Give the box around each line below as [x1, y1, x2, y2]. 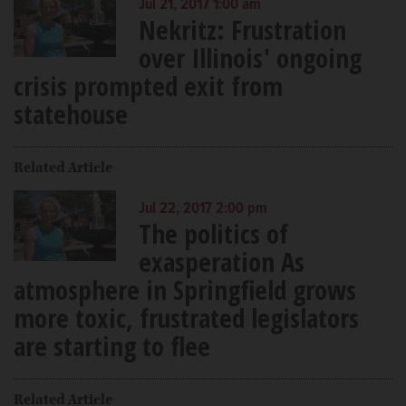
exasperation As [138, 243, 304, 279]
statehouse [14, 95, 128, 131]
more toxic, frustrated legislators [14, 299, 359, 335]
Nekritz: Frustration [138, 11, 346, 47]
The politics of [138, 215, 288, 251]
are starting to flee [14, 327, 210, 363]
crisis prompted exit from [14, 67, 283, 103]
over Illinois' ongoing [138, 39, 362, 75]
